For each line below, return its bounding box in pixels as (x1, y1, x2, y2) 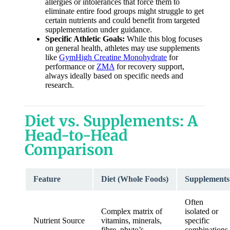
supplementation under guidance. (45, 25, 152, 34)
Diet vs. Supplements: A (25, 112, 198, 130)
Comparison (25, 141, 113, 159)
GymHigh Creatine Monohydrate (59, 53, 167, 62)
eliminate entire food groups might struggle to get (45, 7, 204, 15)
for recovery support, (114, 62, 184, 71)
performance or (45, 62, 97, 71)
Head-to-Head (25, 126, 128, 145)
